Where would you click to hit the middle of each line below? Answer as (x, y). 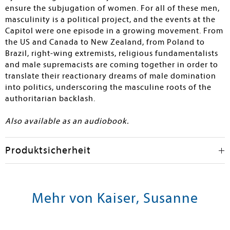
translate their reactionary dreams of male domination (111, 76)
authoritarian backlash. (50, 99)
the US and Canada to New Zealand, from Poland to (105, 42)
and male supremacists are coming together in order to (112, 65)
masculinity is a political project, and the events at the (110, 20)
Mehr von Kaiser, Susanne (115, 198)
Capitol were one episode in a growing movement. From (114, 31)
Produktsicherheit (48, 150)
